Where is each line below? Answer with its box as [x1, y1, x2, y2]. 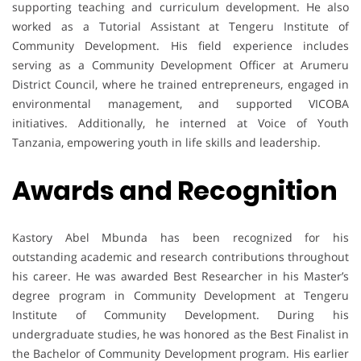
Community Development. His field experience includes [12, 38, 349, 54]
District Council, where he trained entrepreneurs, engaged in [12, 77, 349, 93]
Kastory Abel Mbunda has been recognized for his [12, 230, 349, 246]
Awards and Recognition [12, 172, 342, 209]
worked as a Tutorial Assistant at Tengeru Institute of [12, 19, 349, 35]
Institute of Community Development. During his [12, 307, 349, 323]
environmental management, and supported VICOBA [12, 96, 349, 112]
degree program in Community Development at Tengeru [12, 288, 349, 304]
